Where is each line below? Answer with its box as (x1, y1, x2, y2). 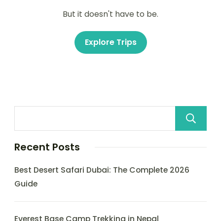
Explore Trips (84, 37, 137, 48)
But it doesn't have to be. (63, 8, 158, 20)
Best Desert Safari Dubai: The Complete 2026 (14, 164, 189, 176)
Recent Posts (14, 140, 80, 154)
